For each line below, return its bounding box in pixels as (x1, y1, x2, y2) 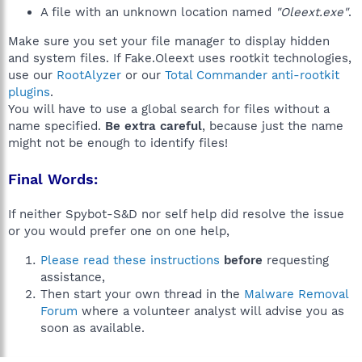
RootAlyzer (57, 68, 121, 82)
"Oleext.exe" (276, 5, 348, 19)
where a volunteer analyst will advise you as (78, 304, 344, 318)
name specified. (8, 119, 105, 133)
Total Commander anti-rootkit (165, 68, 339, 82)
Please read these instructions (40, 253, 220, 267)
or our (121, 68, 165, 82)
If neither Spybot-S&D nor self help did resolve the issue (8, 207, 344, 221)
